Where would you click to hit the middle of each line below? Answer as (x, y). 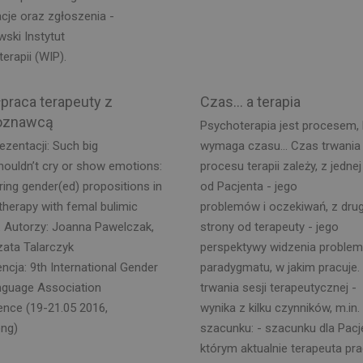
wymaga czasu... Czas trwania (280, 145)
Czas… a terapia (250, 102)
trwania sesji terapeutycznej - (278, 287)
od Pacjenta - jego (248, 186)
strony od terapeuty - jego (269, 226)
